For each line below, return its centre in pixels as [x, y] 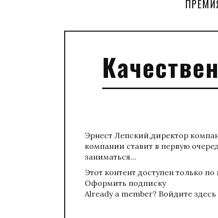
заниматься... [110, 157]
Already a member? [122, 194]
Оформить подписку [125, 183]
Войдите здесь [187, 194]
